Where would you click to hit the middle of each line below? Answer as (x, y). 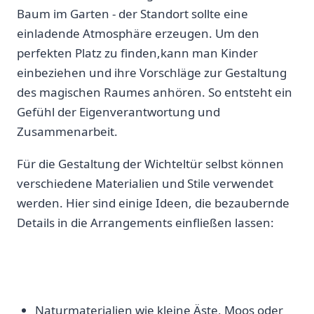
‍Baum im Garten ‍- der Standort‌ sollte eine (132, 14)
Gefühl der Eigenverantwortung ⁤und (118, 112)
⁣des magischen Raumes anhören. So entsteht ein (155, 93)
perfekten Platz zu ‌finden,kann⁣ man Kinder (137, 53)
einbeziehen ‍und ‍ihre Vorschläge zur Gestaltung (152, 73)
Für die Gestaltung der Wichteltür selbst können (150, 164)
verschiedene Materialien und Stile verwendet (145, 184)
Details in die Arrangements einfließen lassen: (145, 223)
